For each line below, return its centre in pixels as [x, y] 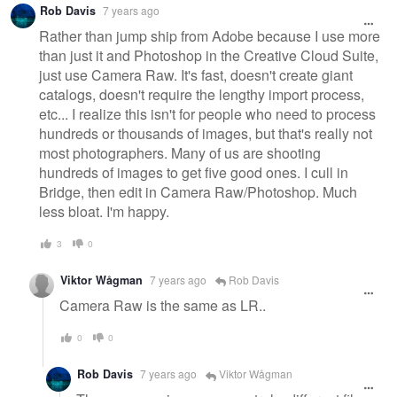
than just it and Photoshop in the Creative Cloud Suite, [209, 55]
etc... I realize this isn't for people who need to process [207, 113]
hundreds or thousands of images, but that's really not [206, 133]
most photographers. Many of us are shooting [180, 152]
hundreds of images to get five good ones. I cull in [194, 172]
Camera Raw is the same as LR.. [163, 305]
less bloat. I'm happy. [104, 211]
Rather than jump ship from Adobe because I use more [210, 35]
